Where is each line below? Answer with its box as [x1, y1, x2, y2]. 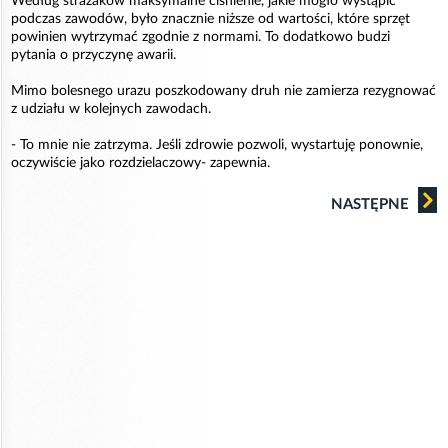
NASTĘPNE [331, 197, 413, 212]
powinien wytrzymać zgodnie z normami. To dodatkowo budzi [11, 30, 390, 44]
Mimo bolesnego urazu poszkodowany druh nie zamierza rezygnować [11, 84, 436, 98]
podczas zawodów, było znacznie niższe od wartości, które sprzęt [11, 12, 410, 26]
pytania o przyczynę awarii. [11, 48, 176, 62]
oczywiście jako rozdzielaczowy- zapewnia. [11, 156, 270, 170]
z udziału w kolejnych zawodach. [11, 102, 211, 116]
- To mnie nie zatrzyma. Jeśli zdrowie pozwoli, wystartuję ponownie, [11, 138, 423, 152]
